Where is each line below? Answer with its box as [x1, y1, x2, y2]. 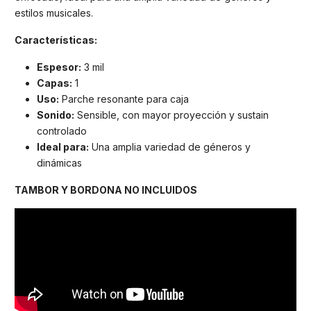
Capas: [37, 76, 72, 89]
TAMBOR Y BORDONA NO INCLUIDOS [15, 183, 197, 196]
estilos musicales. [15, 7, 93, 19]
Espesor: [37, 60, 81, 73]
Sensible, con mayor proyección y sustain [74, 108, 269, 121]
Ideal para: [37, 140, 89, 153]
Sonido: [37, 108, 74, 121]
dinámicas [37, 156, 82, 169]
